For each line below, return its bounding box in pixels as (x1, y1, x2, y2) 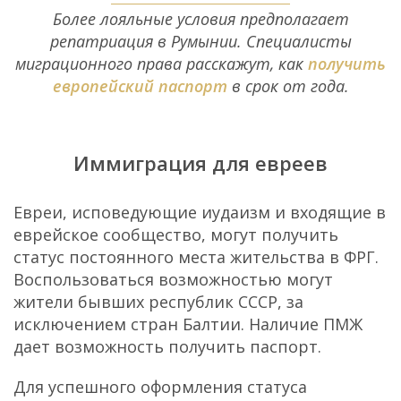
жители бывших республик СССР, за (13, 290, 303, 312)
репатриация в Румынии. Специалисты (49, 30, 352, 52)
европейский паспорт (52, 74, 227, 97)
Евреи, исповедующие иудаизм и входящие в (13, 200, 386, 223)
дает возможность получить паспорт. (13, 335, 321, 357)
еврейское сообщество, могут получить (13, 223, 338, 245)
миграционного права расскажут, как (15, 52, 308, 74)
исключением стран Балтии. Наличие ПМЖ (13, 312, 363, 335)
